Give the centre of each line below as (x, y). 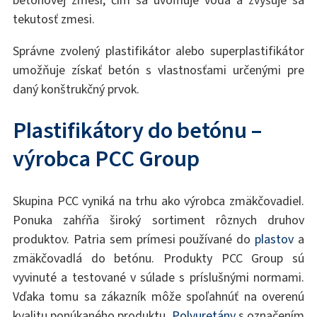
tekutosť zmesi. (53, 19)
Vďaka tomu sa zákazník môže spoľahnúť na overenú (158, 297)
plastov (275, 240)
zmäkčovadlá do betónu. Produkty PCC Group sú (158, 259)
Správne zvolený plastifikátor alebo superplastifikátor (158, 51)
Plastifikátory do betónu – (137, 130)
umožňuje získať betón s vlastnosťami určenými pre (158, 70)
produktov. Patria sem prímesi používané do (134, 240)
